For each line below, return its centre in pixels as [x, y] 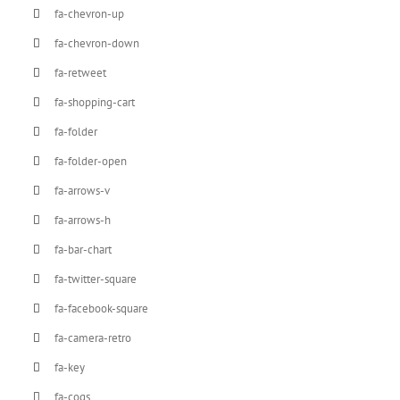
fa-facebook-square [102, 308]
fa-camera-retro [93, 337]
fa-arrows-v [83, 190]
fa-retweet [81, 72]
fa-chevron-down [97, 43]
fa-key [70, 367]
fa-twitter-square [96, 279]
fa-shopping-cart [95, 102]
